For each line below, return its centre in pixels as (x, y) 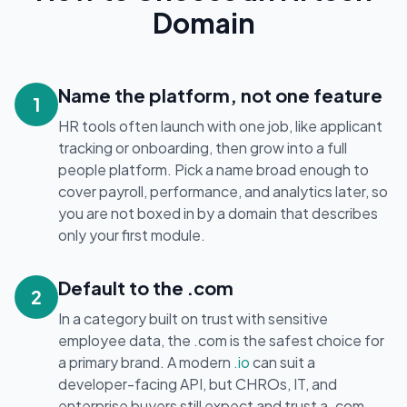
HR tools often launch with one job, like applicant (220, 126)
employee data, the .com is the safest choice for (221, 340)
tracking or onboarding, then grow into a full (203, 148)
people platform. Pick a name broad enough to (213, 169)
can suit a (283, 362)
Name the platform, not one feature (220, 95)
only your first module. (132, 235)
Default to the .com (146, 288)
